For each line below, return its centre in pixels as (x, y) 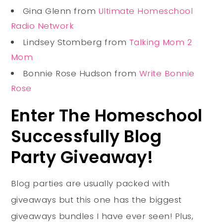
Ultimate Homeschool (146, 11)
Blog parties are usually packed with (90, 183)
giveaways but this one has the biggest (96, 199)
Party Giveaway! (82, 157)
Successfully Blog (86, 136)
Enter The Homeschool (107, 115)
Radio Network (42, 26)
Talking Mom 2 (161, 42)
